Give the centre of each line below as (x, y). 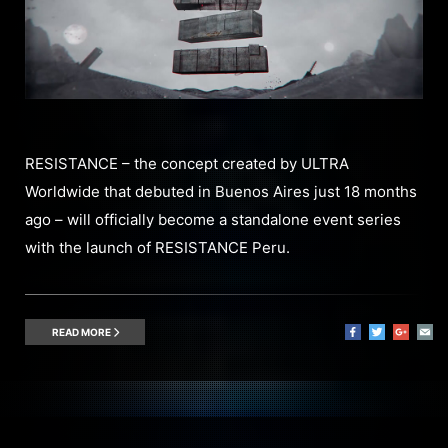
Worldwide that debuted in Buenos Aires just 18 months (221, 191)
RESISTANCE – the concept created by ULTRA (187, 163)
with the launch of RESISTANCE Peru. (157, 247)
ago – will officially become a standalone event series (213, 219)
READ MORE (82, 331)
